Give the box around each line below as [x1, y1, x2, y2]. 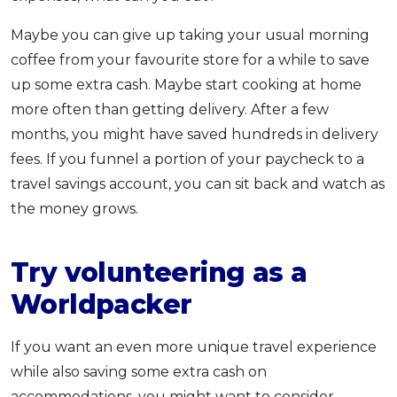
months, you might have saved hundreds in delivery [11, 125, 378, 143]
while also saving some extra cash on [11, 362, 267, 380]
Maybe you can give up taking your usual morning [11, 26, 370, 43]
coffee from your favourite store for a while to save [11, 51, 370, 68]
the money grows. [11, 199, 138, 217]
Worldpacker [11, 287, 192, 321]
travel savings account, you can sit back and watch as [11, 175, 385, 192]
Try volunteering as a [11, 255, 307, 289]
